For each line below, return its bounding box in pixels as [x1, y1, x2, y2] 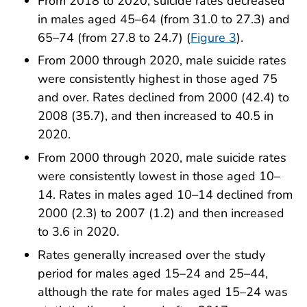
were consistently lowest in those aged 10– [38, 168, 280, 185]
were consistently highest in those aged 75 [38, 71, 278, 88]
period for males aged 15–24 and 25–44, [38, 265, 268, 282]
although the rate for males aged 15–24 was [38, 284, 288, 301]
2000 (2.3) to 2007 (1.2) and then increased [38, 205, 284, 222]
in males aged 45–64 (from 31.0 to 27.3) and [38, 10, 290, 27]
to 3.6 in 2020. [38, 223, 119, 241]
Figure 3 [191, 29, 236, 46]
